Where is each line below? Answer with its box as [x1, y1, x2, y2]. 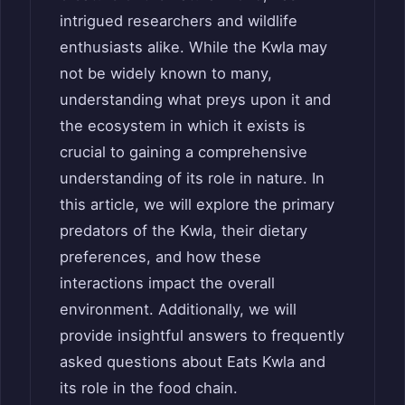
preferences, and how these [60, 247, 261, 266]
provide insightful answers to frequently [60, 325, 344, 344]
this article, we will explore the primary [60, 194, 334, 213]
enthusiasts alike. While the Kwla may [60, 37, 327, 56]
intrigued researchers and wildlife [60, 11, 297, 30]
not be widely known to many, [60, 63, 272, 82]
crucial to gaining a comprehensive [60, 142, 307, 161]
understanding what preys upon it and [60, 89, 331, 108]
